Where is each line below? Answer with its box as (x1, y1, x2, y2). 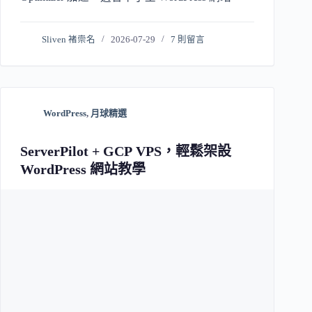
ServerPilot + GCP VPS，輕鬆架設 (20, 143, 231, 159)
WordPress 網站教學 (20, 162, 146, 178)
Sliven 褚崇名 (42, 35, 96, 45)
